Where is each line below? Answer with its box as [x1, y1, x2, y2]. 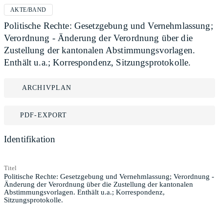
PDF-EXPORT [20, 111, 67, 119]
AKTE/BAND [10, 6, 46, 13]
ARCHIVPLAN [22, 84, 72, 91]
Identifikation [4, 134, 56, 144]
